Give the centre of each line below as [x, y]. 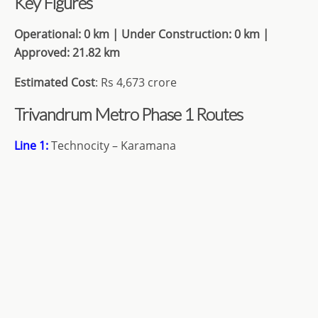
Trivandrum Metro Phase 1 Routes [128, 114]
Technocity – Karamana [112, 146]
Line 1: [31, 146]
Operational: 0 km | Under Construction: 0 [127, 34]
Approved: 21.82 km [67, 53]
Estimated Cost [55, 82]
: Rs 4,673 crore [136, 82]
